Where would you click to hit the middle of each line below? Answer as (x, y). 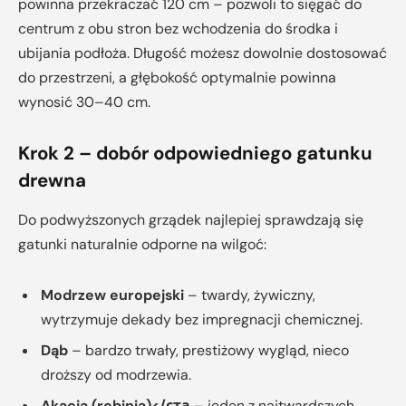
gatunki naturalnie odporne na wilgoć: (142, 245)
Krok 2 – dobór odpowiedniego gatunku (195, 153)
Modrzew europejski (112, 295)
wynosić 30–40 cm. (84, 102)
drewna (52, 180)
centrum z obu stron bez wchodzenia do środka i (178, 29)
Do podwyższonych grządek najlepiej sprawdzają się (191, 220)
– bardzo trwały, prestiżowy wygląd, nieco (208, 350)
